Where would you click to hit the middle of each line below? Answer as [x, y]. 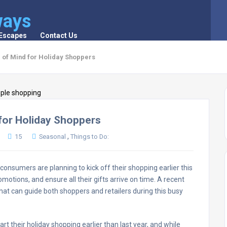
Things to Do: [90, 137]
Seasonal [52, 137]
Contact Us [59, 35]
